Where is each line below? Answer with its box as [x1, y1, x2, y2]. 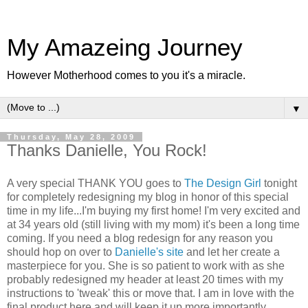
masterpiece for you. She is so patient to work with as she [7, 259, 285, 272]
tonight [261, 177, 297, 189]
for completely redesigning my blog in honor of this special [7, 190, 289, 203]
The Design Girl [184, 177, 261, 189]
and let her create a [184, 245, 280, 258]
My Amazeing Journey [7, 34, 243, 60]
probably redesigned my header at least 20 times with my [7, 273, 283, 285]
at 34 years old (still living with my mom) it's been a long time [7, 218, 300, 230]
